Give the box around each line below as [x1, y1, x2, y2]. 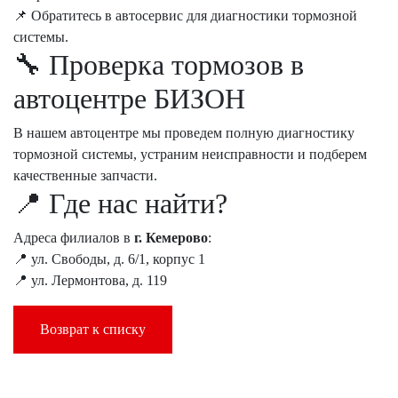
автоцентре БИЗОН [13, 83, 245, 115]
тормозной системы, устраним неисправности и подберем [13, 147, 367, 162]
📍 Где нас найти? [13, 187, 227, 219]
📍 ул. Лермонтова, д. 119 [13, 273, 167, 288]
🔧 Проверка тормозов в [13, 49, 304, 81]
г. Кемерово [134, 230, 208, 245]
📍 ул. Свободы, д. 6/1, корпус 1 [13, 251, 205, 267]
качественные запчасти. [13, 168, 157, 183]
